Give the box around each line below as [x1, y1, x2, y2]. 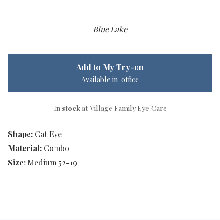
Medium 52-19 [27, 157, 77, 168]
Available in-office [81, 74, 139, 84]
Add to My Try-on [76, 62, 144, 73]
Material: [8, 143, 42, 154]
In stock [53, 103, 80, 113]
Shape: [8, 129, 33, 139]
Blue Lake [93, 24, 127, 35]
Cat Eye [35, 129, 62, 139]
